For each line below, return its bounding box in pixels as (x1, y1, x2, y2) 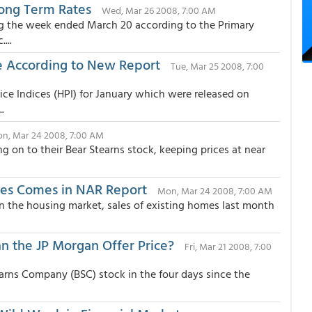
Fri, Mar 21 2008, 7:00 (185, 239, 272, 253)
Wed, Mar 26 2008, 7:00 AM (102, 3, 216, 17)
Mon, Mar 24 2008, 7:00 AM (157, 183, 272, 198)
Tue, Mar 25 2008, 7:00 (171, 58, 264, 73)
